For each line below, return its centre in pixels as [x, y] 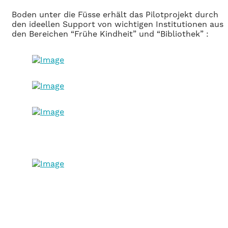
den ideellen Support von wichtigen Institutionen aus [118, 24]
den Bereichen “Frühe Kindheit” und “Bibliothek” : [110, 34]
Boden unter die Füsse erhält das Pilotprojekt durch [115, 14]
